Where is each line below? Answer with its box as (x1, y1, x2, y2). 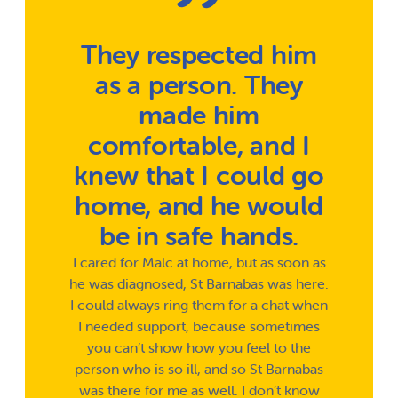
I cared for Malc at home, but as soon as (72, 253, 326, 272)
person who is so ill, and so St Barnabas (75, 360, 323, 378)
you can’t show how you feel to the (87, 338, 311, 357)
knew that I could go (74, 159, 324, 193)
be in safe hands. (99, 219, 299, 253)
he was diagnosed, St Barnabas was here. (69, 275, 329, 293)
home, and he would (75, 189, 323, 223)
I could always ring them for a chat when (70, 296, 328, 314)
